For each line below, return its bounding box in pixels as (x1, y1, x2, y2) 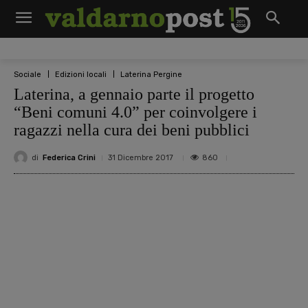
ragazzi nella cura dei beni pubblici (14, 121, 250, 139)
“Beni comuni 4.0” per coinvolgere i (14, 103, 257, 121)
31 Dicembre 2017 (108, 153, 173, 162)
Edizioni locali (55, 69, 107, 79)
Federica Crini (43, 153, 96, 162)
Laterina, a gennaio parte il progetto (14, 85, 254, 103)
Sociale (14, 69, 41, 79)
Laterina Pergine (120, 69, 182, 79)
